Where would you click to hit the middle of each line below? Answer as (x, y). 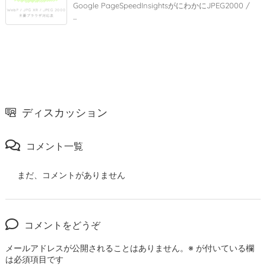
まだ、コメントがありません (71, 175)
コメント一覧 (55, 146)
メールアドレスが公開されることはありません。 (97, 248)
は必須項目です (34, 259)
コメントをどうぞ (62, 225)
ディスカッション (65, 112)
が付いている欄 (224, 248)
